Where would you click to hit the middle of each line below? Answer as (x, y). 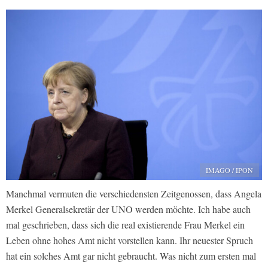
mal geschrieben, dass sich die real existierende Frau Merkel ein (125, 225)
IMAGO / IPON (229, 170)
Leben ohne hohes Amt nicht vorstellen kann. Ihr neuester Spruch (130, 240)
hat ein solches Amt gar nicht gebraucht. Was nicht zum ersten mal (131, 256)
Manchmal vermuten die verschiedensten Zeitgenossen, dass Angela (134, 194)
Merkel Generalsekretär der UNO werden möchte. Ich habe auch (128, 209)
